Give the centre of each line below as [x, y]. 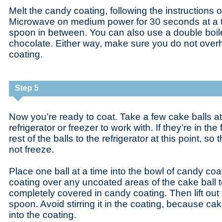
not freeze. [31, 149]
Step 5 [27, 88]
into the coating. [43, 215]
